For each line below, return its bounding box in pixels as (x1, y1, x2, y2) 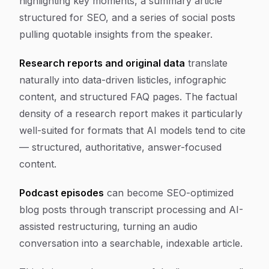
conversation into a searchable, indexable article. (19, 237, 243, 249)
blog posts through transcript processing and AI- (19, 204, 243, 216)
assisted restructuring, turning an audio (19, 220, 198, 232)
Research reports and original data (19, 57, 185, 69)
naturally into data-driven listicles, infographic (19, 74, 226, 86)
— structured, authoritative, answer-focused (19, 141, 222, 153)
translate (185, 57, 228, 69)
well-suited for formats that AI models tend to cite (19, 124, 246, 136)
